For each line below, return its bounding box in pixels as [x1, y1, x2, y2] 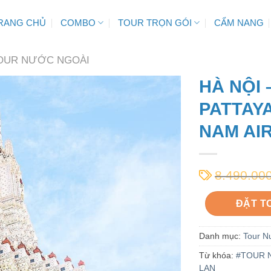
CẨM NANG [214, 18, 264, 28]
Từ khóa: [198, 250, 236, 260]
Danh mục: [198, 231, 243, 241]
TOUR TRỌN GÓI [117, 18, 192, 28]
